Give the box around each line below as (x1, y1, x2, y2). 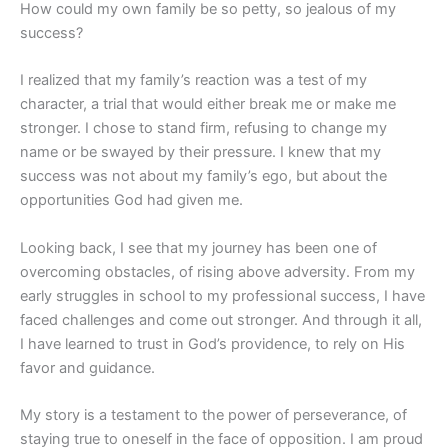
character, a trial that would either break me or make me (20, 95, 396, 114)
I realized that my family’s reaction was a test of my (20, 71, 367, 90)
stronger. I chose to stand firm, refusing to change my (20, 119, 387, 138)
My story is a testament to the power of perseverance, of (20, 405, 407, 424)
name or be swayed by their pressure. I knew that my (20, 143, 381, 162)
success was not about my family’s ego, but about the (20, 167, 387, 186)
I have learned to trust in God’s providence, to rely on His (20, 334, 405, 353)
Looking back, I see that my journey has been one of (20, 238, 377, 257)
